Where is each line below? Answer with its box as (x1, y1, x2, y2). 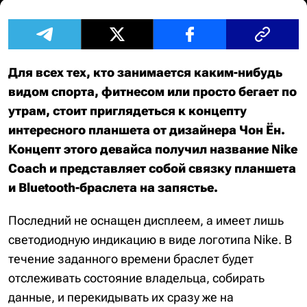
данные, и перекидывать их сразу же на (8, 290, 234, 304)
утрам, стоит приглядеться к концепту (8, 103, 247, 118)
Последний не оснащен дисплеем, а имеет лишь (8, 213, 284, 228)
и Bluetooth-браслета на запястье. (8, 180, 218, 195)
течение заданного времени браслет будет (8, 251, 254, 266)
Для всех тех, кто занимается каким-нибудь (8, 65, 282, 79)
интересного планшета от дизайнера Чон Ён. (8, 123, 285, 137)
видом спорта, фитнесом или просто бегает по (8, 84, 297, 99)
